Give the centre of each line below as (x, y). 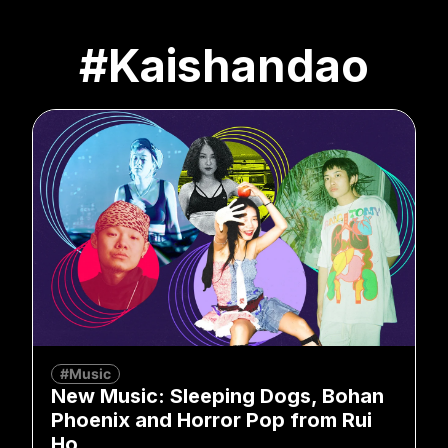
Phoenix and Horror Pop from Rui (211, 419)
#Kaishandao (224, 65)
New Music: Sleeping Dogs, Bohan (217, 395)
